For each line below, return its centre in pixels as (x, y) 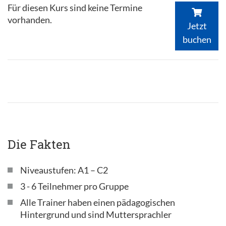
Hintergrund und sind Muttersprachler (96, 214)
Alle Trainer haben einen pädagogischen (98, 202)
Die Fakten (39, 144)
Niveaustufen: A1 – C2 (64, 170)
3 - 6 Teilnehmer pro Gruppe (74, 186)
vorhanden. (30, 20)
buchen (197, 39)
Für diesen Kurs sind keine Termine (75, 8)
